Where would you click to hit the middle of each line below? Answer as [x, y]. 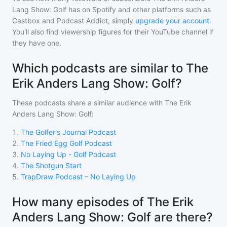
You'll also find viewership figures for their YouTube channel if [113, 32]
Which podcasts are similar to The [110, 68]
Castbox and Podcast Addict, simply [73, 21]
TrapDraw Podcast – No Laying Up [78, 177]
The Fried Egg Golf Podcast [66, 143]
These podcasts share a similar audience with [88, 103]
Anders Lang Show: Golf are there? [112, 217]
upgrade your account [172, 21]
